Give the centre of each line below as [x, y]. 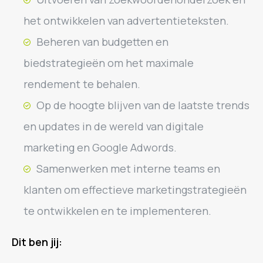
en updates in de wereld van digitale [114, 126]
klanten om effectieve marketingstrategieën [135, 190]
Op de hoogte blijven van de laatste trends [143, 105]
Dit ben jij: [37, 242]
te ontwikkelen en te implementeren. [117, 211]
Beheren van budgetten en [102, 42]
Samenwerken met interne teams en [128, 168]
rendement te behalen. [82, 84]
